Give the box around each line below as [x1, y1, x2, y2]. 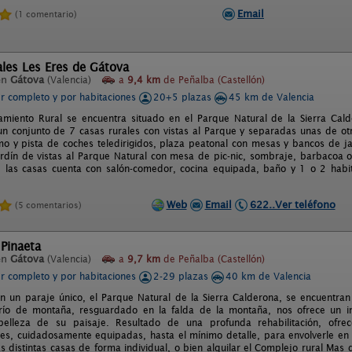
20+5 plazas [153, 91, 214, 103]
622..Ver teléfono [249, 198, 335, 211]
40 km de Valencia [225, 270, 311, 282]
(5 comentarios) [15, 199, 82, 211]
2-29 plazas [153, 270, 211, 282]
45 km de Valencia [229, 91, 314, 103]
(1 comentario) [15, 8, 77, 20]
